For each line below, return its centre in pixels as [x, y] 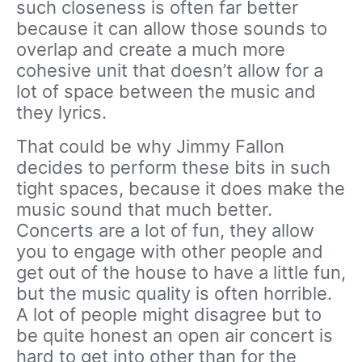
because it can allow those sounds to [172, 28]
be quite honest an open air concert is [175, 335]
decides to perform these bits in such [173, 167]
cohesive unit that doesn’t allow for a [170, 70]
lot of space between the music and [166, 91]
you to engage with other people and [170, 251]
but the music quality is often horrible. [174, 293]
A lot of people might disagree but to [169, 314]
